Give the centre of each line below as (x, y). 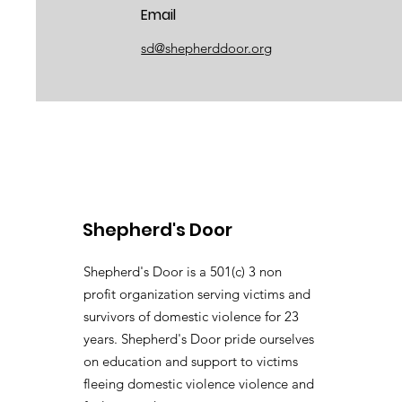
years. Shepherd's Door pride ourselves (199, 338)
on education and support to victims (191, 361)
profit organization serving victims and (197, 293)
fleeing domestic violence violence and (199, 383)
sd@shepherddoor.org (207, 48)
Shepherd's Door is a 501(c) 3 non (183, 271)
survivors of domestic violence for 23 (191, 316)
